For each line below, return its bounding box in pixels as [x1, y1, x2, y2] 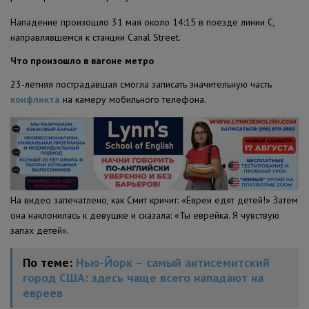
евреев [23, 285, 63, 301]
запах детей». [10, 224, 69, 237]
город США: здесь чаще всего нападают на [23, 270, 263, 286]
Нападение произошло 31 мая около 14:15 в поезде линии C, [10, 15, 275, 28]
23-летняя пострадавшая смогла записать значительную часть [10, 77, 272, 90]
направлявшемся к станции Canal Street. [10, 30, 181, 43]
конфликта [10, 92, 60, 106]
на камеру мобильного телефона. [60, 92, 206, 106]
